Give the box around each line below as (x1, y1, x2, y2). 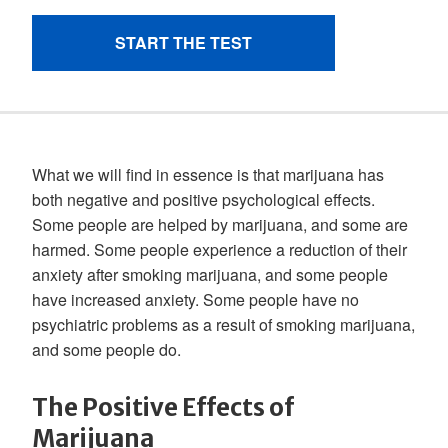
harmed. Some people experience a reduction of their (32, 238, 407, 261)
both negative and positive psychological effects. (32, 188, 375, 211)
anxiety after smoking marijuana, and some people (32, 263, 388, 286)
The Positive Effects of (32, 392, 294, 423)
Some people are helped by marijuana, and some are (32, 213, 408, 236)
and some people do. (32, 338, 181, 361)
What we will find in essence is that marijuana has (32, 163, 384, 186)
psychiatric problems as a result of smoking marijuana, (32, 313, 415, 336)
